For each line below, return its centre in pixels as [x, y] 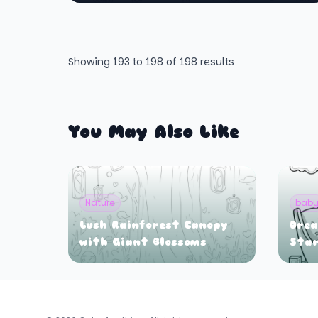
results [216, 62]
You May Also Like [154, 132]
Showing [91, 62]
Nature [100, 203]
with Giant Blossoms [143, 242]
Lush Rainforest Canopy [154, 225]
